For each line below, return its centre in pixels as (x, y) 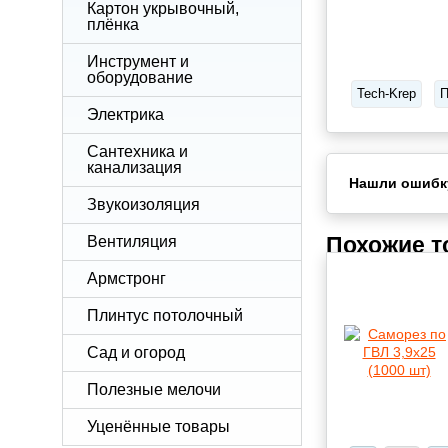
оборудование (140, 77)
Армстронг (126, 278)
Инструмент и (138, 61)
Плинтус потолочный (165, 315)
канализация (134, 167)
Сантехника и (137, 151)
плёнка (113, 24)
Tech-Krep (386, 93)
